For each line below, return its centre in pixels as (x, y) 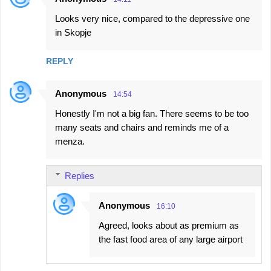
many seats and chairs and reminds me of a (142, 127)
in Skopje (73, 32)
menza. (70, 141)
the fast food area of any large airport (171, 239)
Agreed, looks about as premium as (169, 225)
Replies (80, 175)
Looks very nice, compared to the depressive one (152, 18)
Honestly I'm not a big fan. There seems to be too (152, 113)
